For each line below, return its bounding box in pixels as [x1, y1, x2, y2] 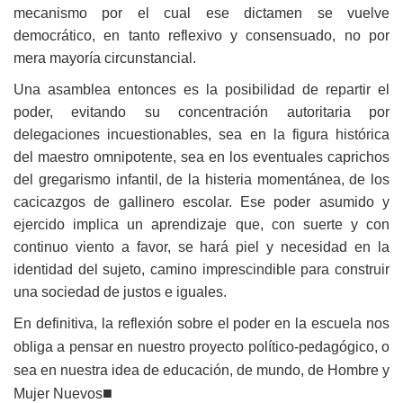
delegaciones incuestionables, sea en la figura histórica [13, 126, 390, 142]
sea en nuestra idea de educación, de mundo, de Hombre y [13, 362, 390, 378]
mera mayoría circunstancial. [13, 49, 196, 66]
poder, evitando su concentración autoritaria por [13, 103, 390, 120]
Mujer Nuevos [13, 385, 103, 401]
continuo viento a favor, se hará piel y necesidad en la [13, 238, 390, 255]
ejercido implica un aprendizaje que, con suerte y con [13, 216, 390, 232]
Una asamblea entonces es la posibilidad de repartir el [13, 81, 390, 97]
